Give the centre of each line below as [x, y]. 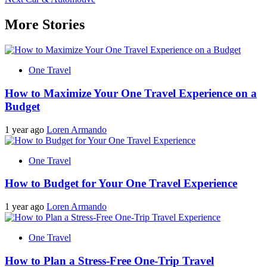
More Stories [45, 25]
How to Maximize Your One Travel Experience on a [131, 93]
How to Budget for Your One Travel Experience [121, 184]
